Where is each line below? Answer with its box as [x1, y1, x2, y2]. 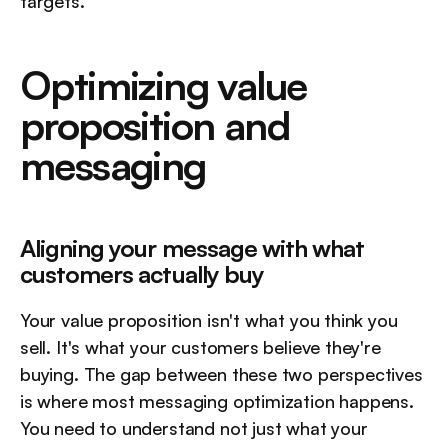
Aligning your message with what [20, 233, 365, 264]
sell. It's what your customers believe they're [20, 336, 381, 359]
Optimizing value [20, 60, 307, 111]
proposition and [20, 100, 289, 151]
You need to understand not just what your [20, 417, 368, 440]
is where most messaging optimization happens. [20, 390, 414, 413]
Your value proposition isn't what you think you [20, 309, 398, 332]
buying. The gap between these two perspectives [20, 363, 423, 386]
